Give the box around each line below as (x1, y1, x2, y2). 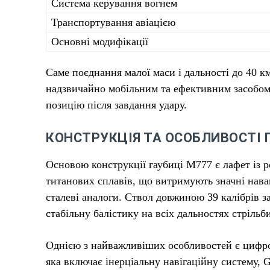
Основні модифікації (51, 35, 148, 48)
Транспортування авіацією (51, 16, 175, 28)
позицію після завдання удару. (46, 98, 187, 111)
